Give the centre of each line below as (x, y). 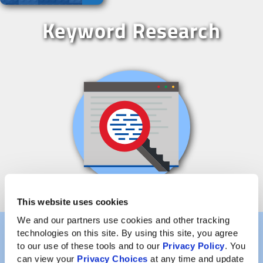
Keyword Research (131, 30)
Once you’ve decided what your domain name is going (130, 252)
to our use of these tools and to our (90, 245)
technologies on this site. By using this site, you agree (127, 232)
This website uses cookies (73, 202)
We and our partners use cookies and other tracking (123, 220)
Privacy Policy (193, 245)
